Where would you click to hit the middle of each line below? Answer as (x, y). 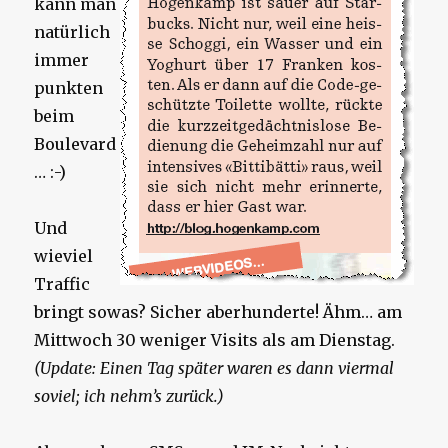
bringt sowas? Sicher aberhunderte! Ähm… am (218, 312)
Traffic (62, 284)
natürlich (72, 32)
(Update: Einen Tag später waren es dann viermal (214, 368)
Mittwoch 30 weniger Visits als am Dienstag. (215, 340)
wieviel (64, 256)
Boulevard (75, 144)
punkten (69, 88)
